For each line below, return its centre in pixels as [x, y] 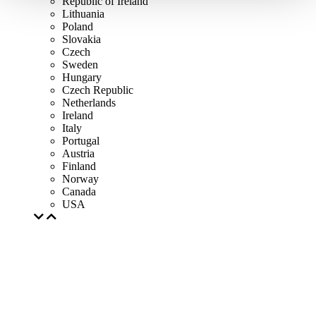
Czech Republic [98, 90]
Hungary [82, 77]
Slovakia [81, 39]
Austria [78, 153]
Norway [80, 179]
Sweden [80, 65]
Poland [78, 26]
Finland [79, 166]
